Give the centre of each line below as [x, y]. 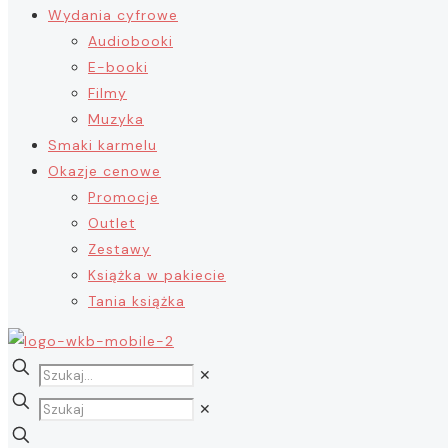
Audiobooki [130, 41]
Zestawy [119, 249]
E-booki [118, 67]
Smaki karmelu [102, 145]
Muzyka [116, 119]
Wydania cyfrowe [113, 15]
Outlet [112, 223]
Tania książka [136, 301]
